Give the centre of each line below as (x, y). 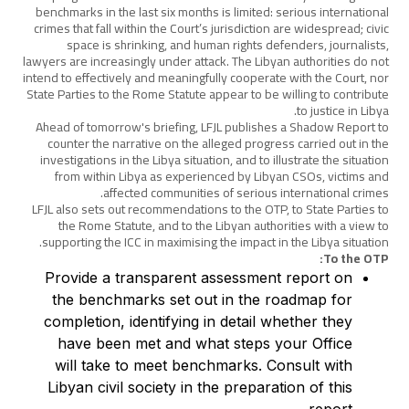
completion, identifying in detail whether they (198, 321)
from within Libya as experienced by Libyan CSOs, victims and (221, 176)
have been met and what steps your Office (204, 343)
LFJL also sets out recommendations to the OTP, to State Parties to (210, 209)
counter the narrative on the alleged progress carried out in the (218, 143)
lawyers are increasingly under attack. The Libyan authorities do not (205, 61)
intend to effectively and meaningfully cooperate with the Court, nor (205, 78)
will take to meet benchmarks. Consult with (203, 365)
